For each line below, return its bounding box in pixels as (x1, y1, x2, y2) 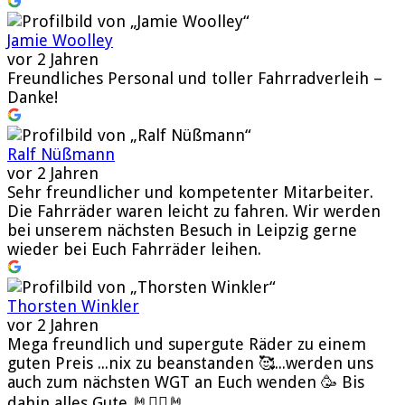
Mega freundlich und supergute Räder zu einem (7, 334, 366, 353)
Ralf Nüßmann (7, 144, 115, 164)
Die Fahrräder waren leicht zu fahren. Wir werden (7, 201, 381, 221)
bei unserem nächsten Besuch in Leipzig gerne (7, 220, 357, 240)
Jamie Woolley (7, 30, 113, 50)
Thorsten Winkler (7, 296, 139, 316)
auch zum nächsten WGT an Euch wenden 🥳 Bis (7, 372, 364, 391)
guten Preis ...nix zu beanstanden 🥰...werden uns (7, 353, 373, 372)
